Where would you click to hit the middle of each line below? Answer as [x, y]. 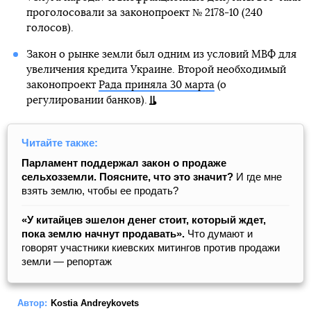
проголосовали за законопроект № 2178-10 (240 [144, 13]
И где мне [259, 177]
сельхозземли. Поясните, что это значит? [129, 177]
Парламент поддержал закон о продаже [124, 163]
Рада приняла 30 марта [156, 85]
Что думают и [220, 234]
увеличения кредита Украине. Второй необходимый [156, 70]
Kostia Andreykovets [95, 303]
